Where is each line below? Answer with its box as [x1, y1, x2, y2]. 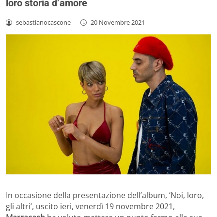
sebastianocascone [15, 17, 71, 27]
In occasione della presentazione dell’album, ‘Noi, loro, [6, 190, 204, 201]
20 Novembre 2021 [90, 17, 145, 27]
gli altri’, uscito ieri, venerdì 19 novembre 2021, [6, 201, 175, 212]
